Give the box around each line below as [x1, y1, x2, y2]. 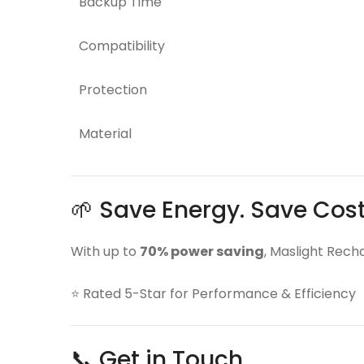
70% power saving [140, 242, 264, 261]
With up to [71, 242, 140, 261]
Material [79, 124, 132, 143]
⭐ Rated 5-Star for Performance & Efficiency [71, 284, 356, 303]
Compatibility [79, 37, 165, 55]
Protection [79, 80, 147, 99]
